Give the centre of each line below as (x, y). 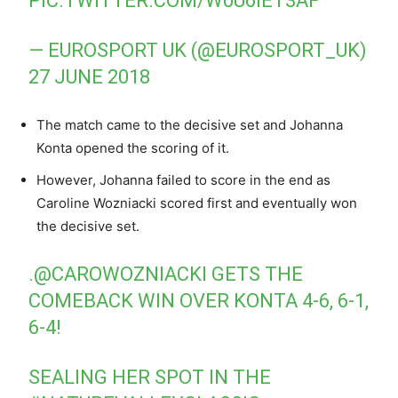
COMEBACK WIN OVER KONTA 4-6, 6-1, (199, 300)
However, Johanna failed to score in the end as (183, 179)
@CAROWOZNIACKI (121, 274)
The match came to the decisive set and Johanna (190, 124)
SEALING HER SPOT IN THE (150, 377)
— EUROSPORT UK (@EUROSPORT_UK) (198, 50)
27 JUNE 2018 (90, 76)
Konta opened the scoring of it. (133, 147)
